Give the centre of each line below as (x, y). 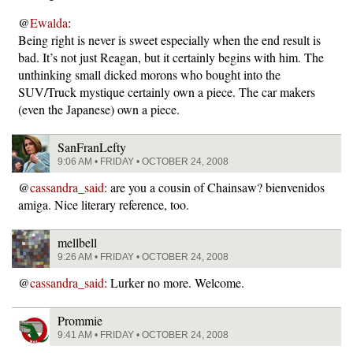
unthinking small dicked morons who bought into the (149, 74)
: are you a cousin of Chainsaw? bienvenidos (214, 187)
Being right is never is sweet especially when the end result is (169, 40)
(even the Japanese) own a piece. (99, 109)
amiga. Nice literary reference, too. (104, 204)
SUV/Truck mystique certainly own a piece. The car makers (167, 92)
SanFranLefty (92, 147)
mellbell (77, 242)
